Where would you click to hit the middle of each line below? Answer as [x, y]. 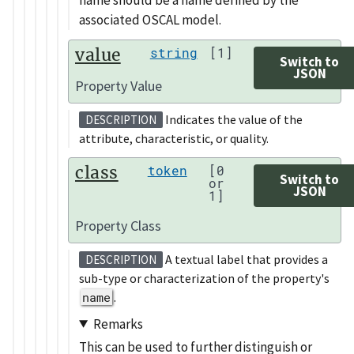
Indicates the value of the [233, 120]
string [173, 52]
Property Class [118, 226]
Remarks [118, 324]
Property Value [119, 86]
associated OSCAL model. [150, 19]
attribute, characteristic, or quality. [174, 139]
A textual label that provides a [245, 260]
